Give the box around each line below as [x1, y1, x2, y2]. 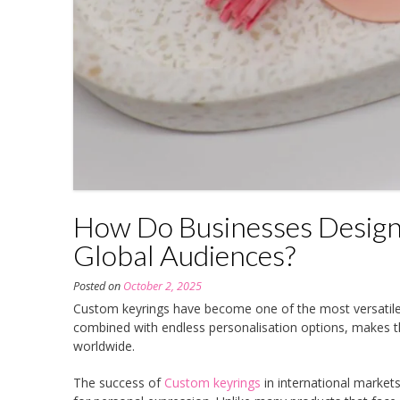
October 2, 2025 [123, 279, 202, 294]
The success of [73, 374, 164, 391]
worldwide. [73, 337, 135, 354]
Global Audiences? [73, 237, 296, 272]
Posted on [73, 279, 123, 294]
